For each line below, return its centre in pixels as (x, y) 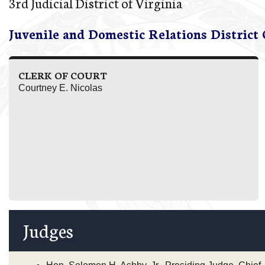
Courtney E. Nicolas (60, 88)
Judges (48, 230)
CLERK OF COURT (63, 75)
